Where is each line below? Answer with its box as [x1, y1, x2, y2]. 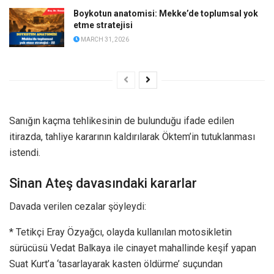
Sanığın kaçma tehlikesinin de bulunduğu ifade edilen [9, 115, 234, 127]
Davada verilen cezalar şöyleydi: [9, 201, 146, 213]
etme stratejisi [73, 20, 133, 30]
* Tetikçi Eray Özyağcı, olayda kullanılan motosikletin [9, 226, 232, 239]
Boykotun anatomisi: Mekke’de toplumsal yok [73, 8, 258, 18]
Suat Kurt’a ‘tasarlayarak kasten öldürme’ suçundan [9, 258, 223, 270]
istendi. [9, 147, 40, 159]
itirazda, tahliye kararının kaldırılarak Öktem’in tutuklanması [9, 131, 255, 143]
